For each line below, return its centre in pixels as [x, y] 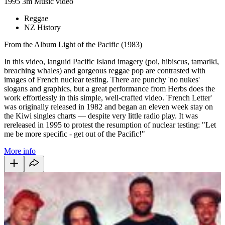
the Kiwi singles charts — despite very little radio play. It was [101, 116]
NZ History [42, 27]
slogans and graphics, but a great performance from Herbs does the [109, 88]
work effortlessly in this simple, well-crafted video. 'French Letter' [108, 97]
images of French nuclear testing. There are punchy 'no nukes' [102, 79]
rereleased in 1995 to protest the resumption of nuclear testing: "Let [110, 125]
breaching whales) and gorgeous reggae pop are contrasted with [105, 70]
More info [20, 151]
